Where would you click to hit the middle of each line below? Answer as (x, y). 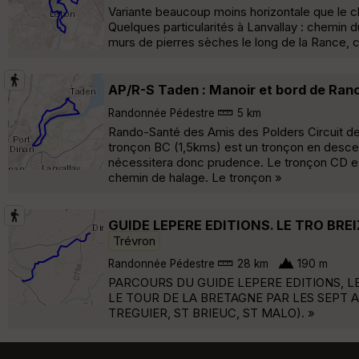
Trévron (134, 240)
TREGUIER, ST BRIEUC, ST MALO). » (212, 313)
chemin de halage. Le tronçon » (195, 177)
